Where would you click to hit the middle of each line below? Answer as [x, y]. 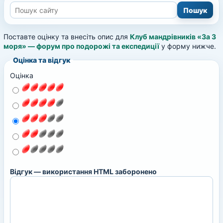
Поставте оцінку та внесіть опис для [67, 37]
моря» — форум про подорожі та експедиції [81, 46]
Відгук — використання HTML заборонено [83, 171]
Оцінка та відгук [42, 60]
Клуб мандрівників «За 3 [173, 37]
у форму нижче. [188, 46]
